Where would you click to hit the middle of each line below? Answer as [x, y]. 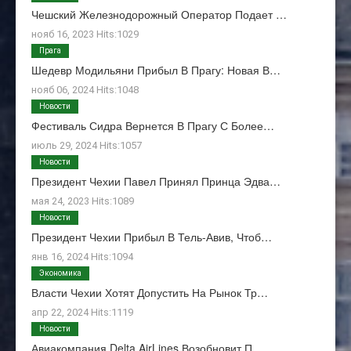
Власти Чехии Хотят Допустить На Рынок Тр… [150, 293]
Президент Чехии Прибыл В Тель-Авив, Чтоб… [152, 237]
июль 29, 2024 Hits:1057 [87, 146]
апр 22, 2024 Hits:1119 [82, 313]
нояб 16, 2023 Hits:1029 [85, 34]
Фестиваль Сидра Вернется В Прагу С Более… [153, 126]
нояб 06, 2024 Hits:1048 [85, 90]
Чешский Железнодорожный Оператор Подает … [159, 14]
